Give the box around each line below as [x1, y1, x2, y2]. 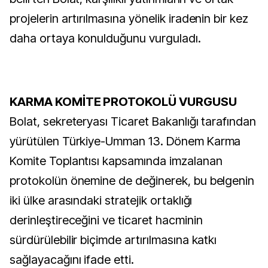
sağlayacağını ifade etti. [10, 252, 134, 267]
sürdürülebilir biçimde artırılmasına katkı [10, 233, 217, 247]
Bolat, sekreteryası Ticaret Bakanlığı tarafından [10, 114, 257, 129]
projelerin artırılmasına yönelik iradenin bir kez [10, 11, 249, 26]
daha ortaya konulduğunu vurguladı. [10, 31, 201, 45]
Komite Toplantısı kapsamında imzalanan [10, 154, 223, 168]
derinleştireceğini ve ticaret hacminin [10, 213, 203, 227]
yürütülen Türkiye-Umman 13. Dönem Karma [10, 134, 241, 148]
